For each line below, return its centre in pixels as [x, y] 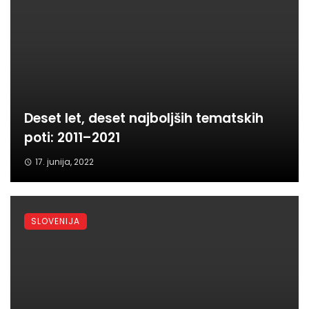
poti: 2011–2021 [72, 138]
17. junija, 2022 [64, 162]
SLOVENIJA [56, 221]
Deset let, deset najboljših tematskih [144, 119]
